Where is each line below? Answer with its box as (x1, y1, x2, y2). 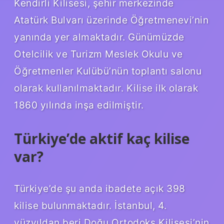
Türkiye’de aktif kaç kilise (14, 128, 189, 148)
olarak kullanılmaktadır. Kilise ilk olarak (14, 81, 198, 94)
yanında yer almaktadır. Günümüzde (14, 30, 184, 43)
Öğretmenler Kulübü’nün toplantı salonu (14, 64, 201, 77)
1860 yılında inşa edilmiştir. (14, 98, 144, 111)
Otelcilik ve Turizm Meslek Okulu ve (14, 47, 183, 60)
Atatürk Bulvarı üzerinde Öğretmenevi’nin (14, 13, 208, 26)
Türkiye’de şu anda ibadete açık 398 (14, 182, 185, 194)
